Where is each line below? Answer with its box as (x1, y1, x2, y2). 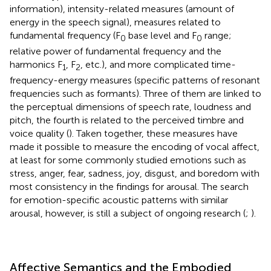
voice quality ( (10, 127, 69, 139)
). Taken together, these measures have (69, 127, 238, 139)
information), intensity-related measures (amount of (10, 2, 234, 15)
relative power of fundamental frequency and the (10, 45, 221, 57)
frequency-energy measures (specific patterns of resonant (10, 74, 260, 86)
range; (202, 29, 232, 41)
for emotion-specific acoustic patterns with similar (10, 194, 228, 206)
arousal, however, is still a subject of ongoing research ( (10, 207, 246, 219)
